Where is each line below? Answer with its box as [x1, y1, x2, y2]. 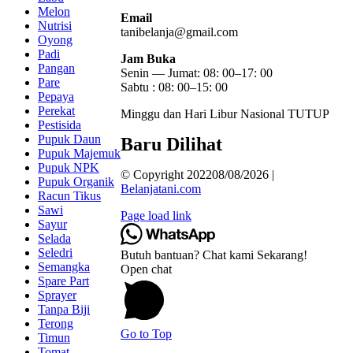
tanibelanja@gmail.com [121, 25, 238, 39]
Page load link [121, 209, 191, 223]
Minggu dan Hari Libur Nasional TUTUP [121, 107, 329, 121]
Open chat [121, 262, 172, 277]
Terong [38, 316, 73, 330]
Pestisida [38, 117, 81, 132]
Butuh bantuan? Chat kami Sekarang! [121, 248, 307, 262]
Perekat [38, 103, 75, 117]
